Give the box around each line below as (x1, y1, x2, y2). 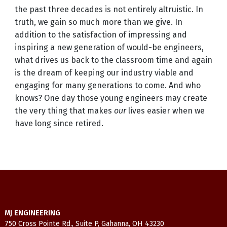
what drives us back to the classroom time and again (14, 55, 212, 65)
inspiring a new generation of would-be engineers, (14, 43, 204, 53)
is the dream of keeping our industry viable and (14, 68, 194, 78)
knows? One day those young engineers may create (14, 93, 207, 103)
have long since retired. (14, 119, 103, 129)
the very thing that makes (14, 106, 114, 116)
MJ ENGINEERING (4, 209, 60, 218)
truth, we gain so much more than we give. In (14, 17, 182, 27)
